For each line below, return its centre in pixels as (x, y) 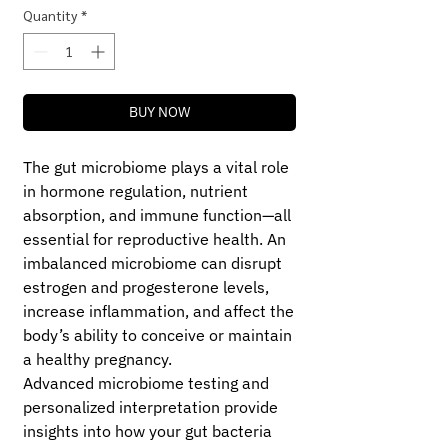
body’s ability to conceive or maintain (157, 335)
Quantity (50, 15)
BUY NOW (159, 112)
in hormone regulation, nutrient (135, 191)
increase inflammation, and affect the (158, 311)
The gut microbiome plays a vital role (156, 167)
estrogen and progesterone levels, (146, 287)
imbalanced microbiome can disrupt (152, 263)
